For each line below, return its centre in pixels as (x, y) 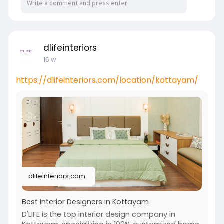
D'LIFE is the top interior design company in (98, 214)
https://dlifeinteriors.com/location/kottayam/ (107, 80)
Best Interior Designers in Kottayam (85, 202)
